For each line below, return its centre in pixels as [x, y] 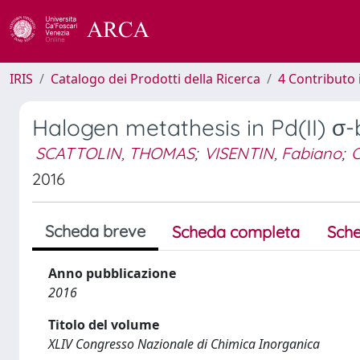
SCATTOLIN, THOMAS [115, 153]
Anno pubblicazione [112, 273]
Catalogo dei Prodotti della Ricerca [155, 79]
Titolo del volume [104, 325]
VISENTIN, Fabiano [273, 153]
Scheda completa [236, 232]
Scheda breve [95, 231]
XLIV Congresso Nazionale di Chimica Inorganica [184, 344]
